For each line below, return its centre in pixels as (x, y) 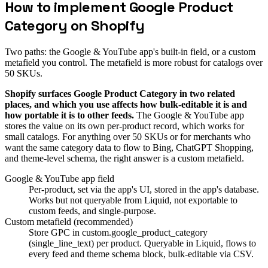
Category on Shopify (75, 25)
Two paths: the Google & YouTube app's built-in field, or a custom (130, 51)
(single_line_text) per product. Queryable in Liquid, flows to (142, 243)
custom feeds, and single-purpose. (92, 211)
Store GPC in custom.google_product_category (118, 232)
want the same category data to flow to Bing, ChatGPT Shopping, (129, 147)
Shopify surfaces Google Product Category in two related (120, 93)
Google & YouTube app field (60, 178)
